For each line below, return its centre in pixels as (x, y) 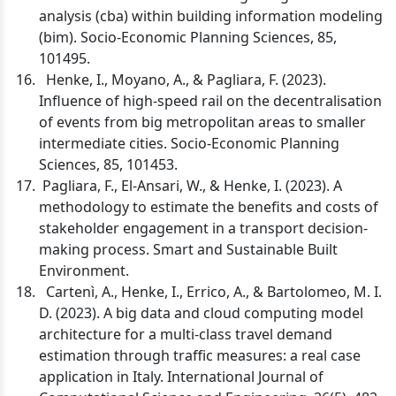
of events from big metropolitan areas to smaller (202, 122)
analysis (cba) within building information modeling (211, 16)
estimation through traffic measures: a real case (200, 355)
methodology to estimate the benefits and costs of (209, 207)
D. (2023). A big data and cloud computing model (201, 313)
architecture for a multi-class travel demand (186, 334)
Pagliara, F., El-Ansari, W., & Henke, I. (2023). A (190, 186)
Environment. (84, 270)
